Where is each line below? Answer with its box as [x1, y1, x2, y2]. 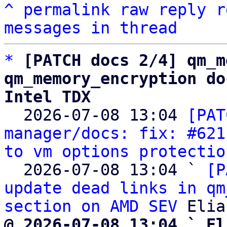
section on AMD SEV [4, 197, 177, 215]
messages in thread [4, 19, 177, 37]
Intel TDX [4, 88, 91, 106]
